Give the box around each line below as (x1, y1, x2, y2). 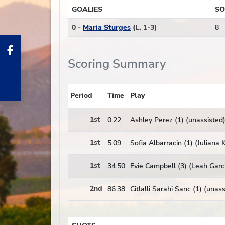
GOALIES (72, 5, 102, 14)
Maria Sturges (83, 23, 131, 32)
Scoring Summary (68, 56, 166, 72)
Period (70, 91, 92, 100)
